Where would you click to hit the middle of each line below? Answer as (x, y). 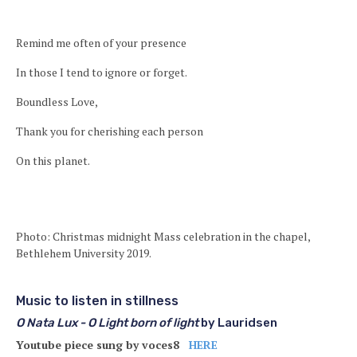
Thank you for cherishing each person (110, 131)
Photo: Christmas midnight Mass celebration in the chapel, (163, 236)
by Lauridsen (238, 323)
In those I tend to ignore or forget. (102, 72)
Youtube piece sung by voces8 (101, 345)
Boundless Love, (57, 102)
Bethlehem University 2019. (84, 253)
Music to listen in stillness (99, 301)
